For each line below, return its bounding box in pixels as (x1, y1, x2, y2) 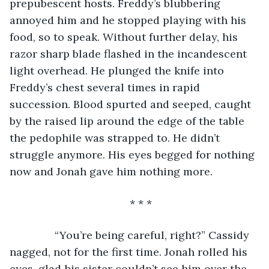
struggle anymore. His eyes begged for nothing (10, 147, 258, 162)
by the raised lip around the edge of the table (10, 113, 247, 128)
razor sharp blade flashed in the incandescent (10, 46, 250, 61)
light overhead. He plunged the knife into (10, 63, 227, 77)
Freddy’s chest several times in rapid (10, 80, 203, 94)
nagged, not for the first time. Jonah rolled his (10, 244, 250, 259)
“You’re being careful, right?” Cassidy (22, 228, 252, 242)
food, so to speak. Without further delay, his (10, 29, 241, 44)
